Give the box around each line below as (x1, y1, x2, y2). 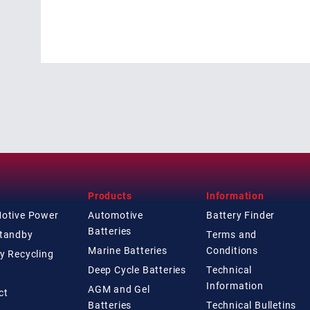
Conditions (206, 243, 258, 257)
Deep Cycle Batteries (88, 262, 186, 276)
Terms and (206, 227, 257, 241)
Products (88, 188, 132, 202)
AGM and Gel (88, 282, 150, 295)
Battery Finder (206, 208, 275, 221)
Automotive (88, 208, 144, 221)
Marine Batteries (88, 243, 167, 257)
